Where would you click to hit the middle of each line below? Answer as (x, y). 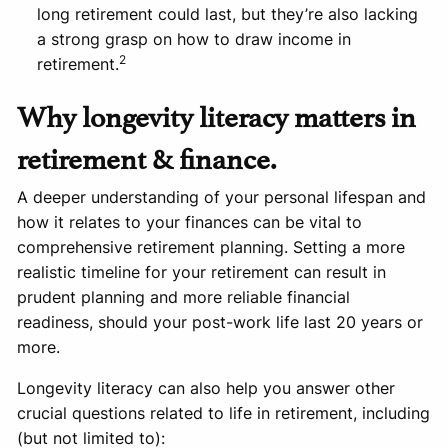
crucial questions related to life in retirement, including (224, 413)
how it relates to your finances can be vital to (190, 222)
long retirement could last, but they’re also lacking (228, 14)
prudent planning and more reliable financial (184, 297)
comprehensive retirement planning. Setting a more (211, 247)
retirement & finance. (147, 156)
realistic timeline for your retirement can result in (202, 272)
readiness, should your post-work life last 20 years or (220, 322)
